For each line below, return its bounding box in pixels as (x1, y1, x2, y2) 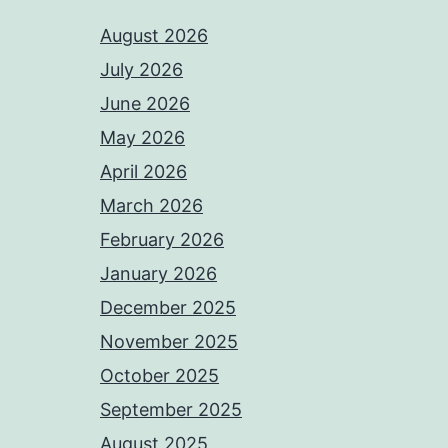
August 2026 (100, 25, 208, 47)
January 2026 (100, 263, 217, 285)
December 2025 (100, 297, 236, 319)
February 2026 (100, 229, 224, 251)
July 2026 (100, 59, 183, 81)
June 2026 (100, 93, 190, 115)
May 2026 (100, 127, 185, 149)
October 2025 (100, 365, 219, 387)
